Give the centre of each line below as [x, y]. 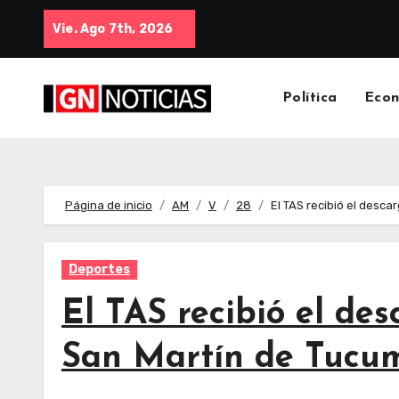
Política [309, 98]
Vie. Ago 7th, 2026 [113, 29]
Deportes [99, 269]
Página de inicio [109, 205]
